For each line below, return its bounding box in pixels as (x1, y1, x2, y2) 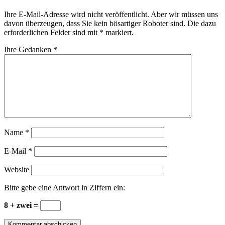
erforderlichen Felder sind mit (4, 28, 99, 37)
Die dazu (187, 19, 216, 28)
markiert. (103, 28, 134, 37)
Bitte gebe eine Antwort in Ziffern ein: (4, 183, 125, 192)
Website (4, 165, 29, 174)
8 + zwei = (4, 200, 40, 209)
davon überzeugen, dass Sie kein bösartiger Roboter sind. (4, 19, 187, 28)
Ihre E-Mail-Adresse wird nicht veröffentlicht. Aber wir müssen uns (4, 10, 218, 19)
